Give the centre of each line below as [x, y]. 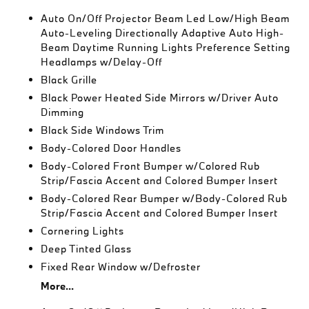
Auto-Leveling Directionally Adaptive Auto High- [163, 33]
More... [58, 286]
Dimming [63, 112]
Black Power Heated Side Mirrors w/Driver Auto [160, 98]
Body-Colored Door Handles [111, 148]
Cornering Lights [83, 231]
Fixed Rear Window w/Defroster [121, 267]
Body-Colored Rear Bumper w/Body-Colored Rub [165, 198]
